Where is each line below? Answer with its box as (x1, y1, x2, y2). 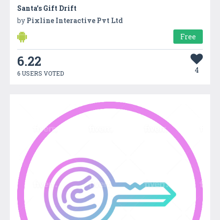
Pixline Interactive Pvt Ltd (27, 15, 123, 25)
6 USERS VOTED (17, 69, 64, 77)
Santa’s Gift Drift (17, 3, 77, 13)
